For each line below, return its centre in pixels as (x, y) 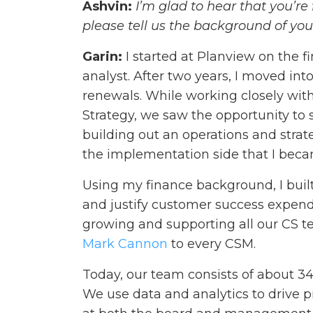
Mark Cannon (125, 244)
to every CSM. (212, 244)
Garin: (102, 57)
